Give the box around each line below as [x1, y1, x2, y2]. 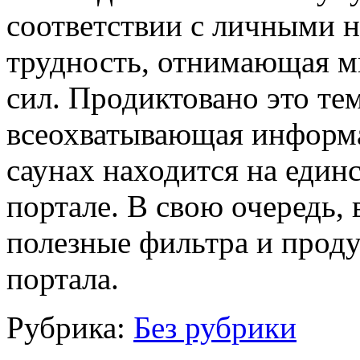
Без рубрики [133, 309, 297, 345]
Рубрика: [6, 309, 133, 345]
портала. [6, 260, 119, 296]
